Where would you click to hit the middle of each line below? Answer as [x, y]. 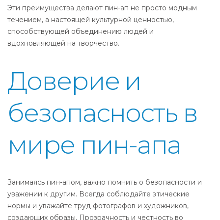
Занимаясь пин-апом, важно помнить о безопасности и [105, 182]
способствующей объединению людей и [81, 31]
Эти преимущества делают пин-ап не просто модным [102, 8]
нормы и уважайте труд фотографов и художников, [98, 206]
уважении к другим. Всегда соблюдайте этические [98, 194]
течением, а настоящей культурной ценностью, [91, 20]
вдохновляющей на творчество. [63, 43]
